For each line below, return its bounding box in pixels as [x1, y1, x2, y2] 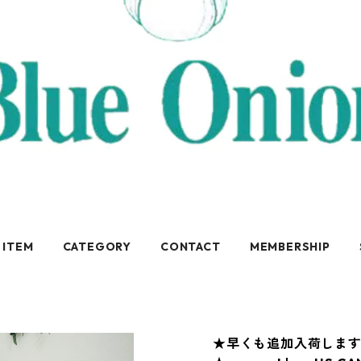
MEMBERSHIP [249, 239, 330, 254]
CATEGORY [62, 239, 132, 254]
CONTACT [160, 239, 221, 254]
